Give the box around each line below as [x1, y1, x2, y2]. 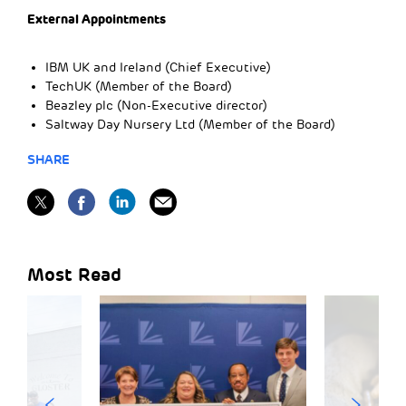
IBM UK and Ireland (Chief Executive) [45, 59, 271, 75]
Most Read [27, 262, 121, 286]
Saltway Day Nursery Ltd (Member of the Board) [45, 116, 335, 132]
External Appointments [27, 10, 166, 27]
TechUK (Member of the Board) [45, 78, 232, 94]
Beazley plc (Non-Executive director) [45, 97, 267, 113]
